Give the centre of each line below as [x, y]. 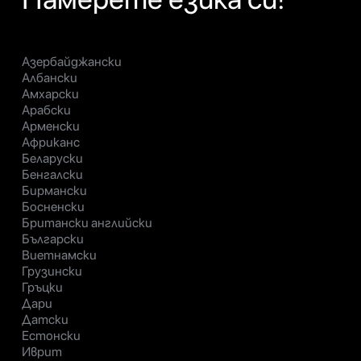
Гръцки [42, 288]
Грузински [52, 272]
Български [53, 239]
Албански [50, 78]
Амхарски [50, 94]
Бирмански [54, 191]
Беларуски [52, 159]
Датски [45, 320]
